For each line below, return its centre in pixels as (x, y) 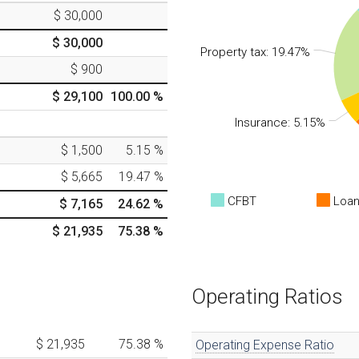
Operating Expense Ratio (265, 345)
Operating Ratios (267, 296)
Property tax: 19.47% (255, 52)
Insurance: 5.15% (280, 123)
